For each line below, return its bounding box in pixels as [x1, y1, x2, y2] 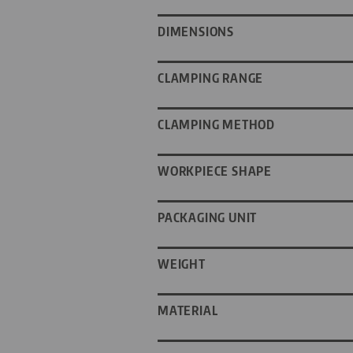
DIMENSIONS [158, 24, 234, 40]
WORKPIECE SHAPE [158, 163, 272, 180]
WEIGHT [158, 256, 206, 273]
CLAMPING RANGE [158, 70, 264, 87]
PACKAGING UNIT [158, 210, 258, 226]
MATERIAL [158, 303, 218, 319]
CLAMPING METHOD [158, 117, 275, 133]
